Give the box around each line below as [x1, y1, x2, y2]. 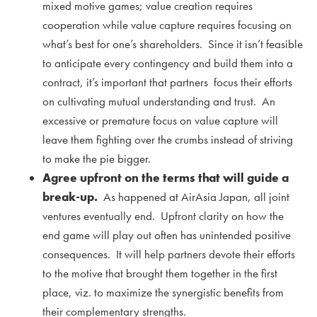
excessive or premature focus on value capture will [42, 113, 278, 129]
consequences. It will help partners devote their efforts [42, 246, 295, 263]
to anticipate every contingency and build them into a [42, 55, 293, 71]
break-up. [42, 189, 98, 205]
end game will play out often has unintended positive [42, 227, 291, 243]
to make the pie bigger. [42, 151, 151, 167]
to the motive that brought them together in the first [42, 265, 277, 282]
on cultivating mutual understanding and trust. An [42, 93, 275, 110]
